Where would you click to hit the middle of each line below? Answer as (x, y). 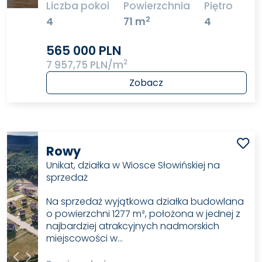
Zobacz (146, 82)
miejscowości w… (84, 239)
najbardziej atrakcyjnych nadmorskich (132, 226)
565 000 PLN (84, 50)
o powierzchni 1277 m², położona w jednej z (143, 214)
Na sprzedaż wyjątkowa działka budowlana (145, 202)
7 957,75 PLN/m (85, 65)
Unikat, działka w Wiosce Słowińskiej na (133, 166)
